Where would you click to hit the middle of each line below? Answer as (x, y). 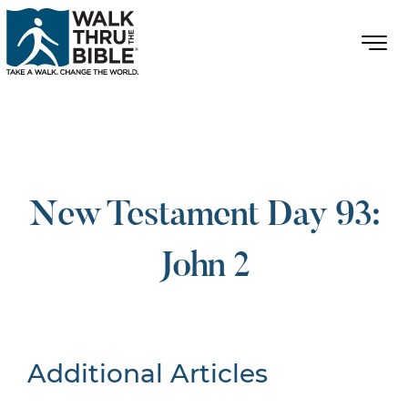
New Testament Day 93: (204, 216)
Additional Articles (148, 373)
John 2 (204, 267)
